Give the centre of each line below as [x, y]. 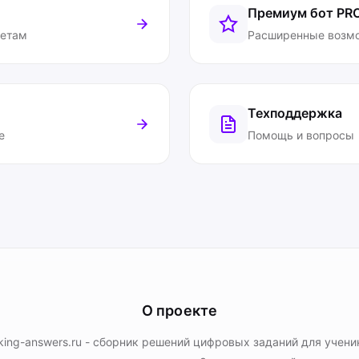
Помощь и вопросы [301, 135]
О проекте [179, 311]
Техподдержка [295, 113]
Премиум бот [292, 13]
